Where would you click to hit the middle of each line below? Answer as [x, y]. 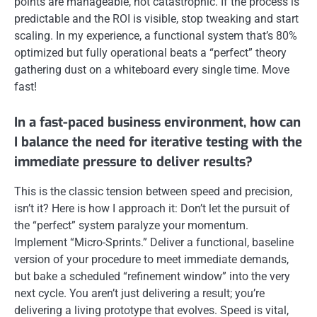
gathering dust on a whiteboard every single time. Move [152, 70]
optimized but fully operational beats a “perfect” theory [150, 53]
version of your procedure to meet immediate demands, [151, 260]
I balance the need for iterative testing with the [158, 142]
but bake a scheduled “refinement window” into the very [152, 277]
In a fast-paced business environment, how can [157, 122]
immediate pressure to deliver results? [133, 162]
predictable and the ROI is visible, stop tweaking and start [156, 19]
